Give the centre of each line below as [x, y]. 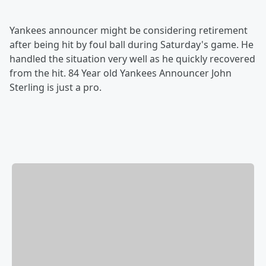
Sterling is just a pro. [56, 87]
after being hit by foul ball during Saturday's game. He [132, 45]
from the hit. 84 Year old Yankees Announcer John [121, 73]
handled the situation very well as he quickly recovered [132, 59]
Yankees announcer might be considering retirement [129, 30]
